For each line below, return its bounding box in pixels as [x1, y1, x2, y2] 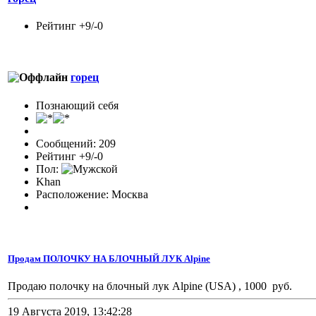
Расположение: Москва [36, 188, 148, 200]
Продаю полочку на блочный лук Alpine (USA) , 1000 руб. [8, 279, 292, 292]
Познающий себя [36, 99, 119, 111]
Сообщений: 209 [36, 137, 116, 150]
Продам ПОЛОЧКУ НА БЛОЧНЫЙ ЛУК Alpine [8, 253, 210, 264]
